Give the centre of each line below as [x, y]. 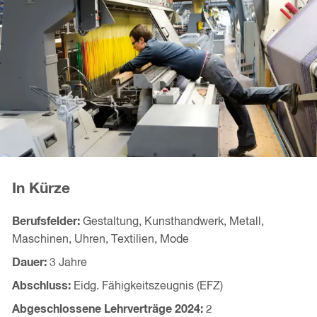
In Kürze [41, 189]
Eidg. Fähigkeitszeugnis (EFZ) [148, 287]
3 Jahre [68, 264]
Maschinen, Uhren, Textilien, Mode [100, 240]
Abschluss [40, 286]
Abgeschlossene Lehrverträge [93, 310]
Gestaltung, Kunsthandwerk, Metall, [173, 223]
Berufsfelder [44, 222]
